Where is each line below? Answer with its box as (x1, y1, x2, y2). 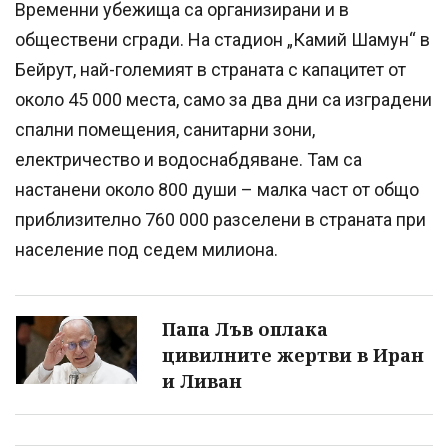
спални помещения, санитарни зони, (15, 119, 315, 141)
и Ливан (162, 369, 242, 394)
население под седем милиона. (15, 239, 278, 261)
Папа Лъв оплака (162, 317, 328, 342)
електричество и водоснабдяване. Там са (15, 149, 362, 171)
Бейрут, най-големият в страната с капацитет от (15, 59, 406, 81)
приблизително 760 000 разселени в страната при (15, 209, 426, 231)
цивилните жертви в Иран (162, 343, 424, 368)
